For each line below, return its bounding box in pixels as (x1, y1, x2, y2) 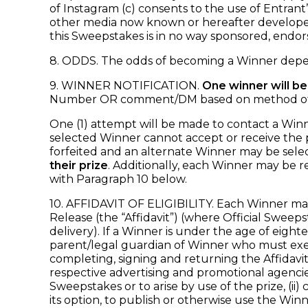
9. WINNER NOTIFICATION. (49, 79, 202, 92)
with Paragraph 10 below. (49, 173, 187, 186)
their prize (49, 159, 108, 172)
